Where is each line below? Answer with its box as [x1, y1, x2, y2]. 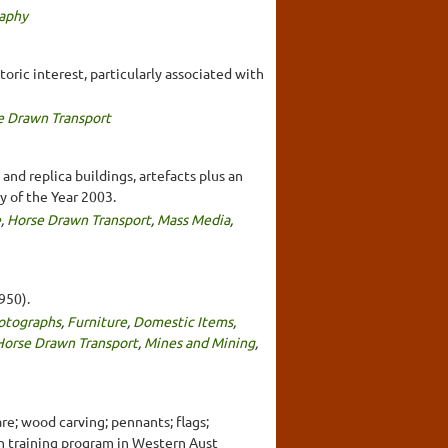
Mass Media [157, 209, 230, 228]
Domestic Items [133, 311, 233, 330]
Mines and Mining [144, 332, 255, 351]
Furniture [67, 311, 127, 330]
